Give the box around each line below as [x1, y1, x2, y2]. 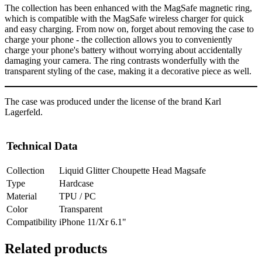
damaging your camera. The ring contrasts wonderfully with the [5, 56, 239, 66]
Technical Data [6, 139, 78, 152]
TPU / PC [59, 191, 96, 202]
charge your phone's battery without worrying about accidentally [5, 45, 242, 56]
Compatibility [6, 217, 57, 227]
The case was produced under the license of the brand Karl [5, 96, 221, 107]
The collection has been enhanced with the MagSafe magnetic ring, [5, 3, 252, 13]
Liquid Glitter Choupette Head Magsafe [59, 166, 206, 176]
